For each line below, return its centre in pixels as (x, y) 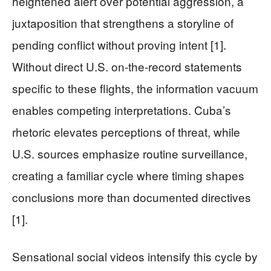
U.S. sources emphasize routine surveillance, (130, 154)
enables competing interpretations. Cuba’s (122, 110)
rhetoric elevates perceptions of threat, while (126, 132)
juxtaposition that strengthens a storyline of (123, 23)
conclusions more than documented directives (132, 197)
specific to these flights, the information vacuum (135, 88)
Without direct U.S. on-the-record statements (127, 67)
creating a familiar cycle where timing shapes (128, 175)
